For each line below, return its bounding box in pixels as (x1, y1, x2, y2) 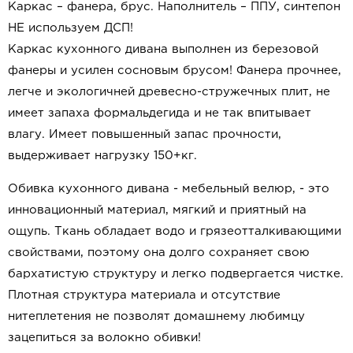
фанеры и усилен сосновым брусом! (8, 65, 236, 76)
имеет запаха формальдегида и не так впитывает (8, 108, 311, 119)
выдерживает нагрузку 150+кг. (8, 150, 197, 162)
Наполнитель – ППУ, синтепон (158, 2, 340, 13)
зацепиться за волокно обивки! (8, 333, 201, 344)
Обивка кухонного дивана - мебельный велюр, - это (8, 184, 329, 195)
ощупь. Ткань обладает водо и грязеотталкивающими (8, 226, 341, 237)
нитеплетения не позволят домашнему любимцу (8, 311, 305, 322)
